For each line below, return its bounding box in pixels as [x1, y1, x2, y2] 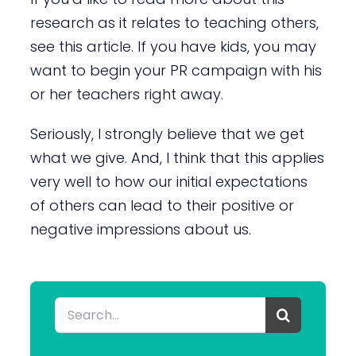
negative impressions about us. [29, 219, 251, 239]
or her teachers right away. [29, 83, 223, 104]
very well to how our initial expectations [29, 171, 308, 192]
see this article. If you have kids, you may [29, 36, 316, 56]
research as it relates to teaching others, [29, 12, 319, 33]
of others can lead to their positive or [29, 195, 294, 215]
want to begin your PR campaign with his [29, 60, 322, 80]
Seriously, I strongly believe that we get [29, 123, 304, 144]
